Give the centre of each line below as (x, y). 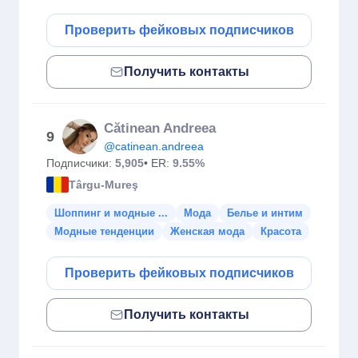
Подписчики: (81, 163)
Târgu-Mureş (103, 184)
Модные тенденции (104, 231)
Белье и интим (265, 213)
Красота (281, 231)
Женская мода (207, 231)
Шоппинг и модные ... (111, 213)
